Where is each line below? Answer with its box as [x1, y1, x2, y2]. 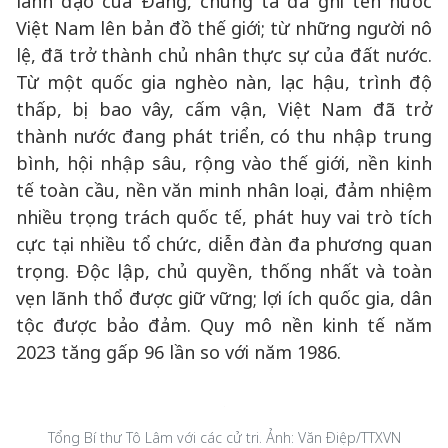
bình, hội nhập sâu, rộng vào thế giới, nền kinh [16, 151, 432, 175]
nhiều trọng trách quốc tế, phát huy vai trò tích [16, 205, 432, 229]
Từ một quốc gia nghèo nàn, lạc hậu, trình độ [16, 70, 432, 94]
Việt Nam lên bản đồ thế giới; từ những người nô [16, 16, 432, 40]
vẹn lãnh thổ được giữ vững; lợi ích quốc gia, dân [16, 286, 432, 310]
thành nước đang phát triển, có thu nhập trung [16, 124, 432, 148]
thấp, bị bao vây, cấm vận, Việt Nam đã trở [16, 97, 432, 121]
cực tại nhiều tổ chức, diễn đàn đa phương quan [16, 232, 432, 256]
